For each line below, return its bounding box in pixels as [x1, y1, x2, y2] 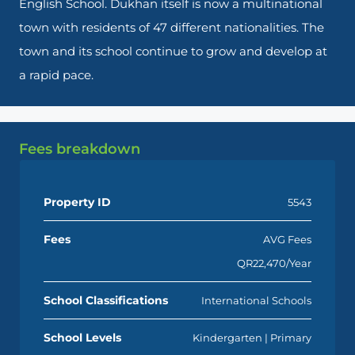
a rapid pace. [19, 67, 94, 82]
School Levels [44, 330, 121, 345]
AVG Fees [263, 232, 311, 246]
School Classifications [44, 292, 168, 307]
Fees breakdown [19, 139, 140, 158]
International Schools [201, 293, 311, 307]
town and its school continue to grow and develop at [19, 43, 327, 59]
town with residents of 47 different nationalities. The [19, 19, 324, 35]
